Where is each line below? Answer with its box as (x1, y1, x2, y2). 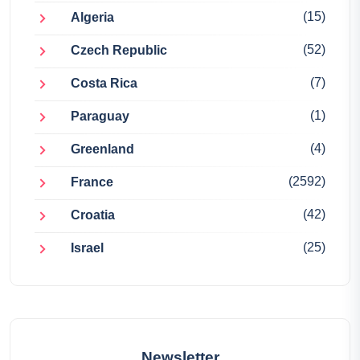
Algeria (71, 10, 114, 25)
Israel (71, 241, 104, 256)
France (71, 175, 113, 190)
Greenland (71, 142, 134, 157)
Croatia (71, 208, 115, 223)
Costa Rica (71, 76, 137, 91)
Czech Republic (71, 43, 167, 58)
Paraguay (71, 109, 129, 124)
